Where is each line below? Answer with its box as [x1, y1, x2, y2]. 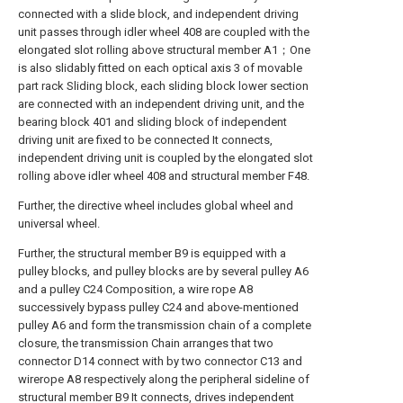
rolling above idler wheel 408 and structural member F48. [18, 169, 309, 183]
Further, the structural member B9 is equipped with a [18, 246, 286, 260]
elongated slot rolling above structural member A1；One [18, 43, 310, 57]
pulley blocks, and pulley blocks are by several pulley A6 [18, 264, 309, 278]
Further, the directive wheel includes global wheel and [18, 199, 293, 212]
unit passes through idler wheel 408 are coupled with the [18, 25, 309, 39]
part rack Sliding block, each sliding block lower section [18, 79, 309, 93]
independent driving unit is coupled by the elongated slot [18, 151, 313, 165]
